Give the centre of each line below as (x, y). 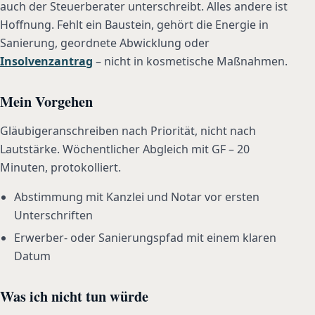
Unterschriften (53, 215)
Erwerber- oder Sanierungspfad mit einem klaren (145, 237)
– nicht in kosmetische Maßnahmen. (190, 61)
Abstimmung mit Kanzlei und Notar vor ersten (137, 197)
